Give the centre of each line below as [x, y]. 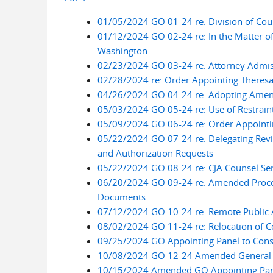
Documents [121, 197]
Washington [122, 51]
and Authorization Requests [155, 153]
